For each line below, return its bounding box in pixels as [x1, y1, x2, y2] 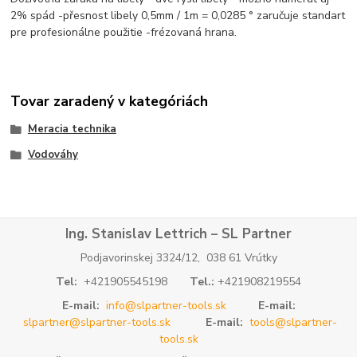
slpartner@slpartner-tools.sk [23, 314, 171, 330]
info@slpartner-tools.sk [105, 297, 226, 313]
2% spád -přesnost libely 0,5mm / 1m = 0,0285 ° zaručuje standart [10, 7, 346, 23]
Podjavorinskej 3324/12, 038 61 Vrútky [80, 250, 277, 266]
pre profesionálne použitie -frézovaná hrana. [10, 24, 237, 40]
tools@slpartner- [249, 314, 337, 330]
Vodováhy [27, 147, 78, 163]
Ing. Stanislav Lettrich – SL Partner [65, 224, 292, 243]
